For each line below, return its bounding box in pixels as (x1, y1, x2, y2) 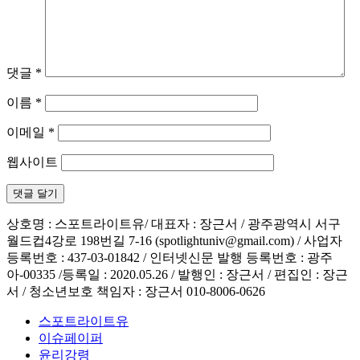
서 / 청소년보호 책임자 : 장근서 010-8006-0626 (6, 284, 265, 299)
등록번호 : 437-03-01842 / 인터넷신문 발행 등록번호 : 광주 (6, 251, 333, 265)
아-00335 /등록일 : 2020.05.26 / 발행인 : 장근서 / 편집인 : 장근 (6, 268, 348, 282)
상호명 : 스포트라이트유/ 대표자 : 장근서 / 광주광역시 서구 (6, 217, 341, 231)
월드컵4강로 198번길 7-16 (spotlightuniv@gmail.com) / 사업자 (6, 234, 342, 248)
